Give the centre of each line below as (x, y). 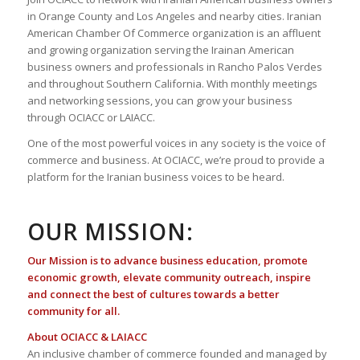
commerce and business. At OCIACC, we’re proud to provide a (176, 160)
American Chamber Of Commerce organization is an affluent (174, 33)
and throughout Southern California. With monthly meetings (172, 84)
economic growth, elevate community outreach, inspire (169, 278)
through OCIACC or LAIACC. (91, 118)
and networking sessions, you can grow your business (160, 101)
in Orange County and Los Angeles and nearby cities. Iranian (174, 16)
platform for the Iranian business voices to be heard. (155, 177)
